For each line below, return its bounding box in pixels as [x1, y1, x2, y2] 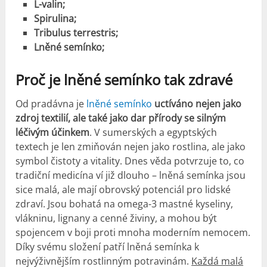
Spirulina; [33, 12, 76, 26]
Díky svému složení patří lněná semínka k [15, 240, 200, 253]
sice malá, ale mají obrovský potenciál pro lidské [15, 182, 231, 196]
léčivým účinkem [15, 125, 90, 139]
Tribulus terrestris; [33, 26, 118, 40]
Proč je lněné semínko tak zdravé [15, 69, 233, 89]
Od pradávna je [15, 97, 87, 110]
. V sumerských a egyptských [89, 125, 218, 139]
